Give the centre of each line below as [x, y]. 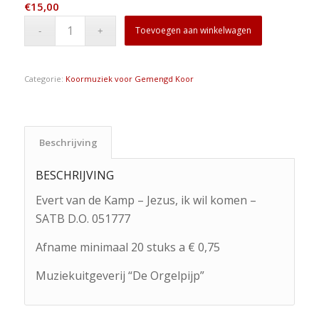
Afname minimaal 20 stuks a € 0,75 [127, 247]
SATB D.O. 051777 [83, 219]
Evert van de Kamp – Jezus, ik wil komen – [146, 200]
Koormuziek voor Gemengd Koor [129, 78]
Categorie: [45, 78]
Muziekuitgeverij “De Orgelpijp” [120, 275]
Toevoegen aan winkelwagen [194, 30]
